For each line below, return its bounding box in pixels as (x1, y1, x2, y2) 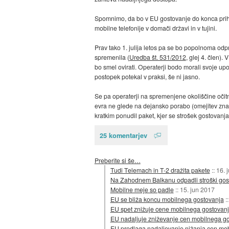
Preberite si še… (94, 155, 141, 165)
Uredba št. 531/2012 (129, 53, 186, 62)
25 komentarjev (99, 130, 147, 140)
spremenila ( (94, 53, 129, 62)
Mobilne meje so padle (110, 185, 174, 194)
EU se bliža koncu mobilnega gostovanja (110, 194, 224, 203)
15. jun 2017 (179, 185, 215, 194)
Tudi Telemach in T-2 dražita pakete (110, 165, 210, 174)
